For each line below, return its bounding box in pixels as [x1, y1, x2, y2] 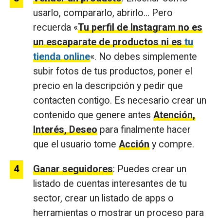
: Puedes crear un [113, 163, 186, 175]
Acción [119, 139, 149, 150]
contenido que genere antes [33, 109, 153, 121]
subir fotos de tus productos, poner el [33, 66, 192, 77]
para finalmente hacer [97, 124, 191, 136]
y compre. [149, 139, 194, 150]
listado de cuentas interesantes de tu [33, 178, 187, 190]
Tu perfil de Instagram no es [78, 22, 202, 34]
